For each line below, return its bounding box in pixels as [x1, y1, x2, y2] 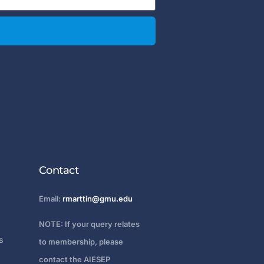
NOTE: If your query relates [38, 219, 140, 229]
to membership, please [38, 237, 123, 247]
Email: [38, 194, 62, 204]
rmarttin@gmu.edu [62, 194, 133, 204]
